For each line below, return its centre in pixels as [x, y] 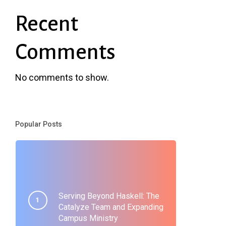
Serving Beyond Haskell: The [109, 196]
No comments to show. [62, 77]
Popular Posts [38, 124]
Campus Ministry [88, 218]
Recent [46, 24]
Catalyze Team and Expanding [111, 207]
